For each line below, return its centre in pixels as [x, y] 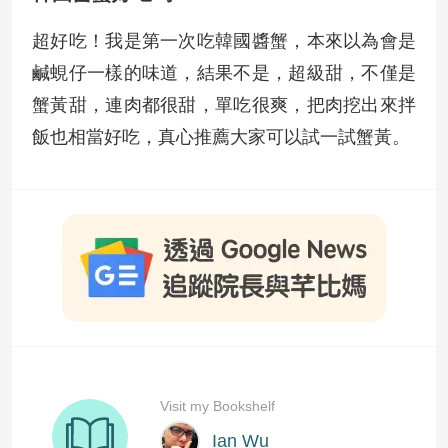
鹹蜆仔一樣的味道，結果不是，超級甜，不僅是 [224, 73]
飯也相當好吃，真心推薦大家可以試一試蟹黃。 [221, 137]
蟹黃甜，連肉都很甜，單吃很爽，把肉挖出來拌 [224, 105]
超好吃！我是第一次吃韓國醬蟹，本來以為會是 [224, 41]
